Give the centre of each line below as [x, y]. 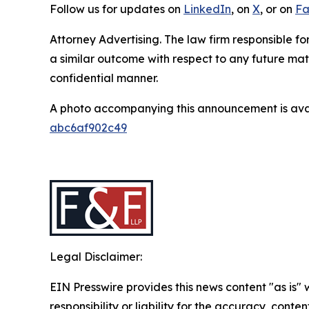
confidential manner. [104, 78]
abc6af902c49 [88, 128]
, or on [278, 9]
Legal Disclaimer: [96, 257]
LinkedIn [207, 9]
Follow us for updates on [117, 9]
